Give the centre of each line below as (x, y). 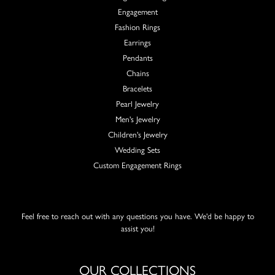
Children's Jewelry (137, 134)
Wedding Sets (137, 149)
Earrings (137, 42)
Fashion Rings (137, 27)
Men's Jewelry (137, 119)
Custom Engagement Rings (137, 165)
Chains (137, 73)
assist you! (137, 228)
